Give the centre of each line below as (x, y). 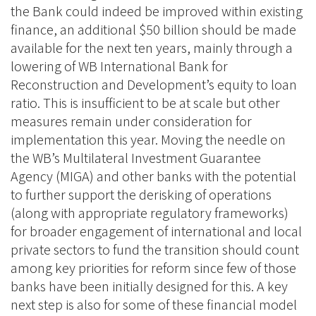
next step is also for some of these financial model (154, 305)
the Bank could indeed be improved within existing (157, 11)
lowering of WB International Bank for (119, 66)
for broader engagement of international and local (156, 231)
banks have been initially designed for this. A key (149, 286)
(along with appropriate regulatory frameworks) (150, 213)
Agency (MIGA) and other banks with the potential (153, 176)
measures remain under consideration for (131, 121)
